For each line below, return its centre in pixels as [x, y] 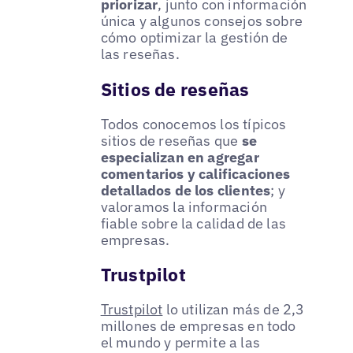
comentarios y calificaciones [195, 173]
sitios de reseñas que [171, 140]
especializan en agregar [180, 157]
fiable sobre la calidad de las [193, 223]
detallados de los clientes [186, 190]
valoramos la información [184, 206]
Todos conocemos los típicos [193, 124]
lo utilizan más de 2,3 [234, 310]
